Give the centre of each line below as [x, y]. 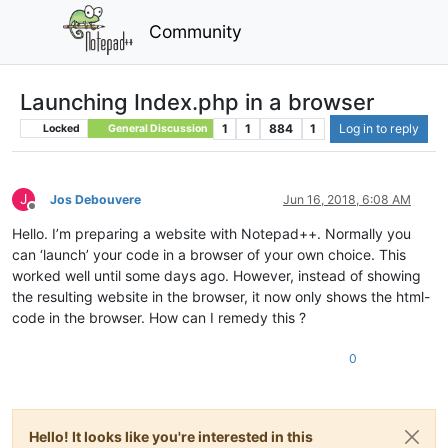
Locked [60, 128]
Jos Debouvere [95, 199]
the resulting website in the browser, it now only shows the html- [221, 296]
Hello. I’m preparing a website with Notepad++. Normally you [211, 233]
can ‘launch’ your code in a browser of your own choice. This [209, 254]
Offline [49, 213]
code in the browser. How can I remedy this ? [159, 317]
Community [196, 31]
